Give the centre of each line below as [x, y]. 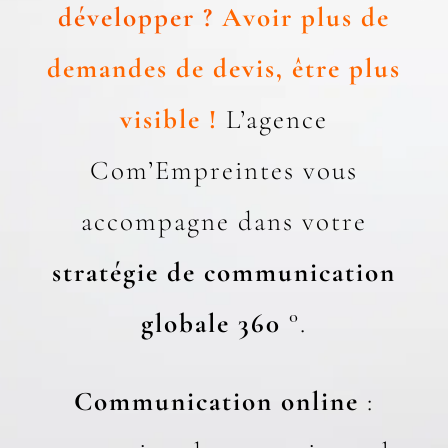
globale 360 [211, 323]
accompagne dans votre [224, 221]
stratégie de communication [224, 272]
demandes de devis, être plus [224, 68]
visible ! [169, 119]
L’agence [277, 119]
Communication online [220, 401]
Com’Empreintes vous [224, 170]
